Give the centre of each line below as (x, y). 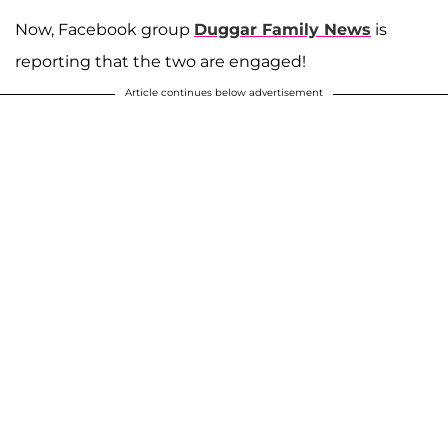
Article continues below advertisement (224, 92)
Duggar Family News (282, 29)
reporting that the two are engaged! (160, 61)
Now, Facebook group (104, 29)
